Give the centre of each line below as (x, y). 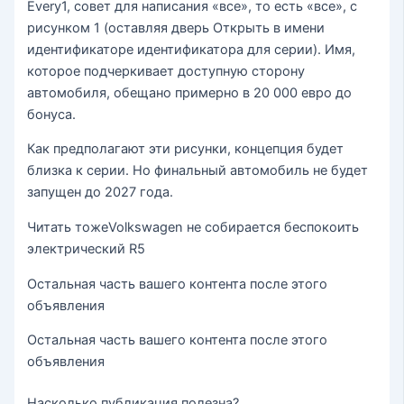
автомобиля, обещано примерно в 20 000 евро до (190, 92)
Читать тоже (68, 227)
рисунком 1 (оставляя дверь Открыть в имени (176, 28)
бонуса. (52, 114)
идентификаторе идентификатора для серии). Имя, (192, 49)
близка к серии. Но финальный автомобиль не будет (198, 171)
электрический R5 (87, 248)
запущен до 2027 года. (101, 193)
